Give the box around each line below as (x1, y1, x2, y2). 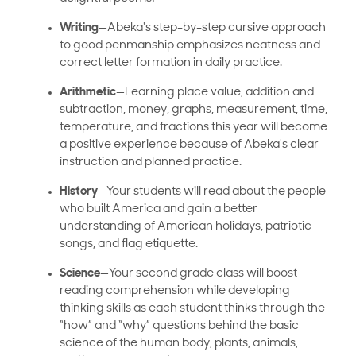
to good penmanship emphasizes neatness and (60, 40, 320, 52)
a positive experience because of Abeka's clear (60, 139, 319, 152)
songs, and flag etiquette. (60, 238, 198, 251)
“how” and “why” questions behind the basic (60, 320, 299, 333)
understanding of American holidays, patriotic (60, 221, 311, 234)
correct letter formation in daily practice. (60, 57, 282, 70)
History (60, 186, 98, 199)
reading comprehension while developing (60, 285, 290, 298)
